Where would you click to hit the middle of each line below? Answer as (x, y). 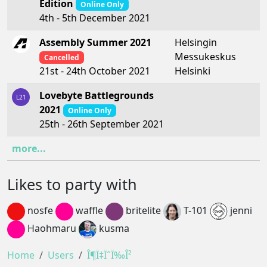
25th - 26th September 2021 (102, 124)
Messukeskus (205, 56)
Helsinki (193, 71)
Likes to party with (72, 184)
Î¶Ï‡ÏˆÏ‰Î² (109, 255)
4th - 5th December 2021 (95, 18)
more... (29, 148)
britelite (142, 210)
